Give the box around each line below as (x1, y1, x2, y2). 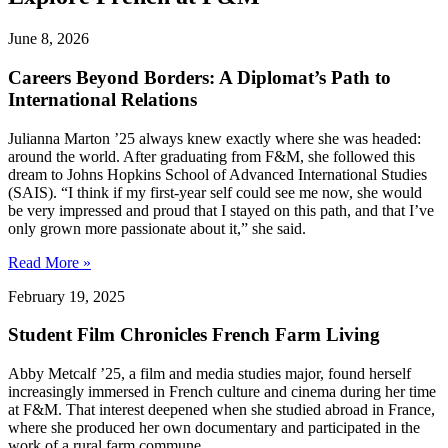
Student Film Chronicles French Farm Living (8, 324, 380, 346)
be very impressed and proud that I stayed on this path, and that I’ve (8, 201, 434, 219)
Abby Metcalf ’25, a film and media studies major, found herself (8, 365, 411, 383)
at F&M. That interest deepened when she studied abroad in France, (8, 401, 435, 419)
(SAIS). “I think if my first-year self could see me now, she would (8, 183, 422, 201)
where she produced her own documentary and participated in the (8, 419, 420, 437)
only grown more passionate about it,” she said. (8, 219, 306, 237)
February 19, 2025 (8, 287, 125, 305)
